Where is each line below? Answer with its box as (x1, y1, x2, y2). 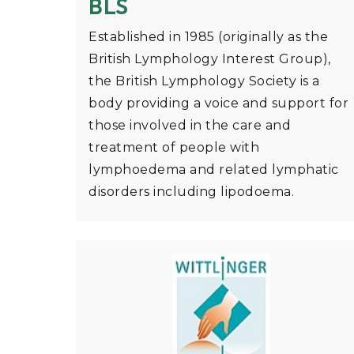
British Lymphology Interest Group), (88, 51, 331, 67)
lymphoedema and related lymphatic (88, 162, 339, 178)
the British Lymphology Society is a (88, 73, 320, 89)
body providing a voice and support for (88, 96, 348, 111)
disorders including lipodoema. (88, 184, 294, 200)
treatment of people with (88, 140, 259, 156)
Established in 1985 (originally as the (88, 29, 328, 45)
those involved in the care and (88, 118, 291, 134)
